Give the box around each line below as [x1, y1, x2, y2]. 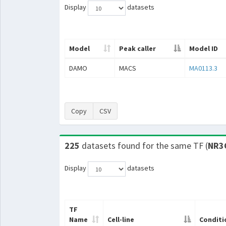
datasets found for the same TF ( [81, 140, 208, 152]
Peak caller [119, 44, 156, 53]
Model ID [189, 44, 218, 53]
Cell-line [107, 215, 134, 224]
